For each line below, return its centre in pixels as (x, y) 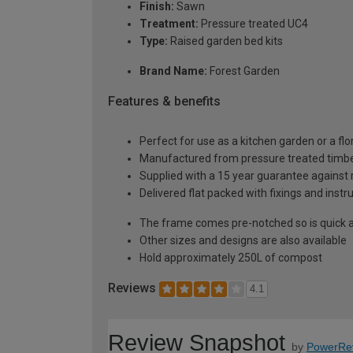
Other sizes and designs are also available (243, 241)
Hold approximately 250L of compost (231, 258)
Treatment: (169, 24)
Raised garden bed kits (225, 41)
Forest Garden (243, 71)
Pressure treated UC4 (253, 24)
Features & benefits (164, 102)
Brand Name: (173, 71)
